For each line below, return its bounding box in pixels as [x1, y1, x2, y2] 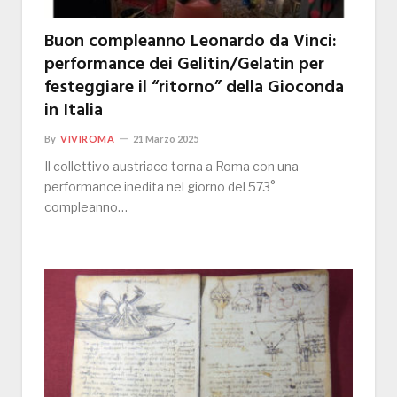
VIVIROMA [60, 133, 115, 145]
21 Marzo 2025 [133, 133, 199, 145]
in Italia [44, 97, 103, 126]
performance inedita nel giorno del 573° [44, 179, 276, 195]
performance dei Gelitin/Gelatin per [44, 51, 324, 80]
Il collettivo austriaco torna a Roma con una [44, 159, 299, 175]
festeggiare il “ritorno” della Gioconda [44, 74, 344, 103]
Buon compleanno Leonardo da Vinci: [44, 27, 337, 57]
